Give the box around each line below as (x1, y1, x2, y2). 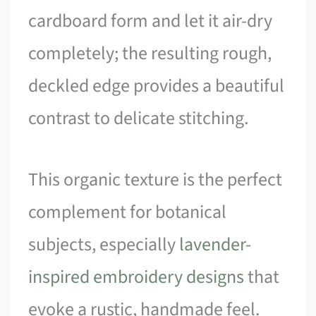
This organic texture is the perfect (28, 166, 283, 193)
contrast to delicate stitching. (28, 104, 249, 131)
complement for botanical (28, 199, 227, 226)
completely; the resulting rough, (28, 39, 272, 66)
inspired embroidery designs (28, 264, 245, 291)
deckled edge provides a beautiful (28, 72, 285, 99)
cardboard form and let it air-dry (28, 7, 273, 34)
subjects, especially (28, 231, 180, 258)
